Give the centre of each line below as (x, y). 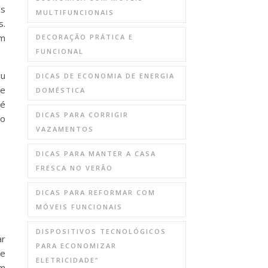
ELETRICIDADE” (67, 260)
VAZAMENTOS (65, 129)
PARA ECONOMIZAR (76, 246)
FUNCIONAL (60, 51)
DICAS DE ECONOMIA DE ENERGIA (105, 76)
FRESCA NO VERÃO (74, 168)
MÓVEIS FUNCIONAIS (79, 207)
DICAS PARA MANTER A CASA (96, 153)
